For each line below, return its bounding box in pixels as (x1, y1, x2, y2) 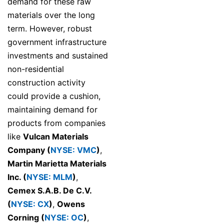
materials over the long (7, 10, 95, 20)
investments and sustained (7, 50, 108, 61)
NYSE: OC (44, 212, 83, 223)
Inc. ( (7, 172, 26, 182)
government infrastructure (7, 37, 106, 47)
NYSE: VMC (50, 145, 96, 155)
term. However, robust (7, 23, 92, 34)
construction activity (7, 77, 85, 88)
